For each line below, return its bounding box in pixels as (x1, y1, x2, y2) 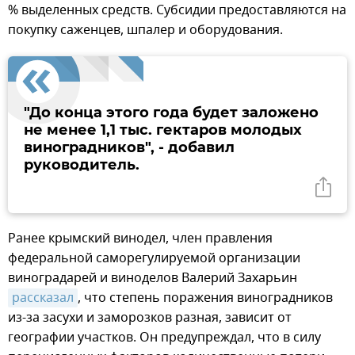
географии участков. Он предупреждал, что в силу (8, 328, 321, 348)
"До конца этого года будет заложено (24, 104, 319, 122)
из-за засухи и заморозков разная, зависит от (8, 308, 292, 328)
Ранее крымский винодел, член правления (8, 229, 273, 249)
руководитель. (24, 156, 139, 174)
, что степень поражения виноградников (78, 288, 333, 308)
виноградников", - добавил (24, 139, 235, 157)
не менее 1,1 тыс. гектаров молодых (24, 121, 302, 139)
